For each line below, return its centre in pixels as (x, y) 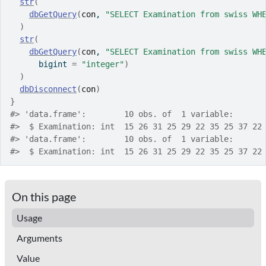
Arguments (39, 238)
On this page (44, 197)
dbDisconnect (48, 89)
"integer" (103, 64)
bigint (41, 64)
